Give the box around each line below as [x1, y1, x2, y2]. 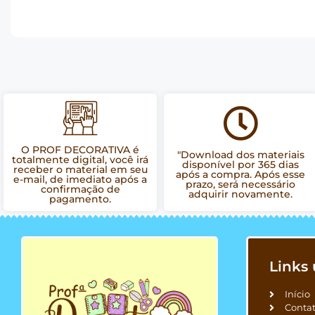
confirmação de [40, 183, 120, 196]
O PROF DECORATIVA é [21, 143, 139, 157]
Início [285, 288, 311, 300]
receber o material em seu [13, 163, 148, 176]
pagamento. [49, 193, 111, 206]
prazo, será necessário [186, 178, 295, 191]
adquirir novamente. [188, 188, 292, 201]
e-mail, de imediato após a [13, 173, 147, 186]
